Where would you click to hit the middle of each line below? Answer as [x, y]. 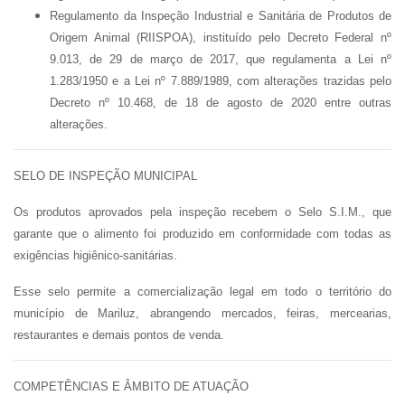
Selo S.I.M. [330, 212]
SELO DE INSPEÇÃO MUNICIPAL [105, 176]
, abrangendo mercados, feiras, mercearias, [264, 313]
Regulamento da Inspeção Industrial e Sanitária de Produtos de [221, 16]
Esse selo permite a [75, 292]
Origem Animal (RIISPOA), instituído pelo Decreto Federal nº [221, 38]
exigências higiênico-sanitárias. [95, 255]
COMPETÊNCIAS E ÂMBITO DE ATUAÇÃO [131, 386]
